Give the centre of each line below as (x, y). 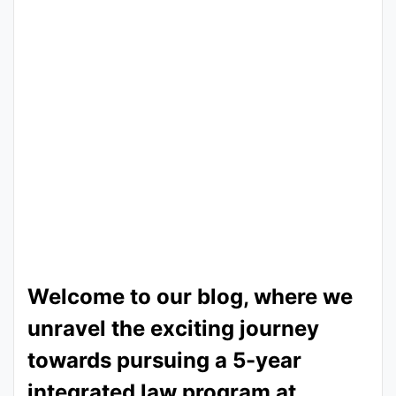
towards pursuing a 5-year (164, 360)
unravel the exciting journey (173, 328)
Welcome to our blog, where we (190, 297)
